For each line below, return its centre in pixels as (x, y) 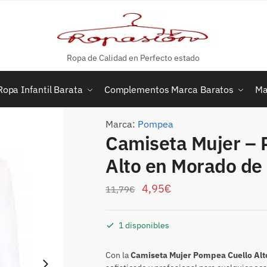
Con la (118, 255)
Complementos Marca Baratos (169, 89)
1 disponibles (144, 225)
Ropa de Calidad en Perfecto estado (133, 58)
